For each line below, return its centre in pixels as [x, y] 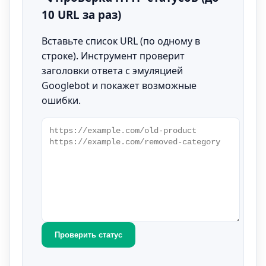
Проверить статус [88, 235]
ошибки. [61, 101]
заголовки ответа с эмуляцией [112, 71]
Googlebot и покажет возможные [119, 86]
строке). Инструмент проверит [113, 56]
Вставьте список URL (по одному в [121, 41]
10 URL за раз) [81, 14]
